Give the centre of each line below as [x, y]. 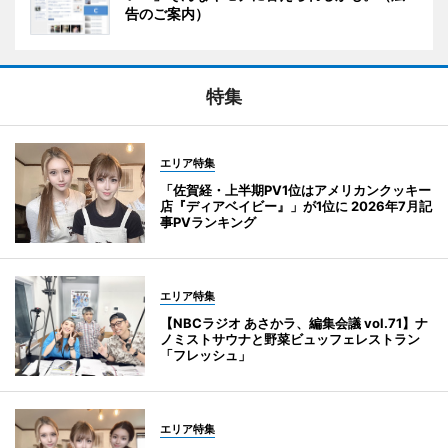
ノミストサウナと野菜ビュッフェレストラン [290, 338]
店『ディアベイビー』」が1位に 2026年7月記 [296, 205]
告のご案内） [167, 13]
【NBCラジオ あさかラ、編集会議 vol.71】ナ [294, 322]
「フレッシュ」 [205, 354]
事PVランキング [208, 221]
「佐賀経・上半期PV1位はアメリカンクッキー [295, 189]
